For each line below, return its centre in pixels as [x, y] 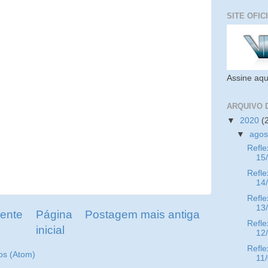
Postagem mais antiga [142, 215]
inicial [50, 230]
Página [54, 215]
